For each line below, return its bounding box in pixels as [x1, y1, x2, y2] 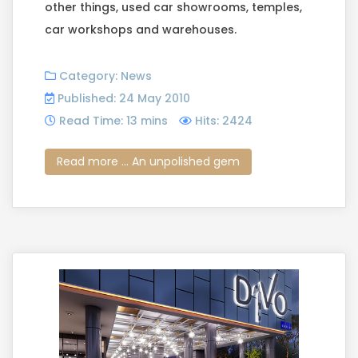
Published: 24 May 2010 [58, 89, 190, 106]
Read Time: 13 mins [59, 112, 168, 129]
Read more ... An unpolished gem [57, 153, 240, 169]
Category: [56, 67, 121, 84]
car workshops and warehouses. [45, 21, 237, 38]
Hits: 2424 [195, 112, 253, 129]
